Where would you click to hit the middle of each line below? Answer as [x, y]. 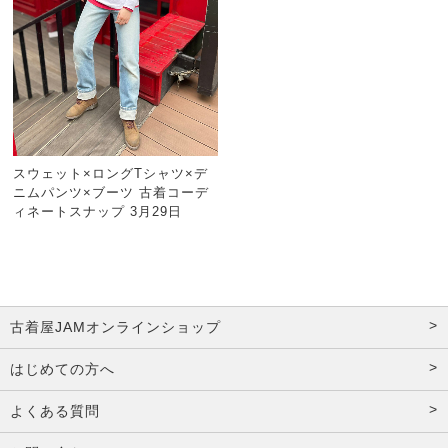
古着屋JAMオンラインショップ [115, 327]
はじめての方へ [62, 369]
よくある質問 [55, 411]
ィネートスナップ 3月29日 [98, 212]
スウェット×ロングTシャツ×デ [111, 174]
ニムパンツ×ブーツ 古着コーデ [111, 193]
